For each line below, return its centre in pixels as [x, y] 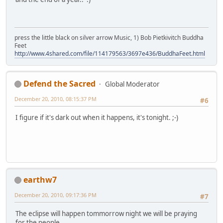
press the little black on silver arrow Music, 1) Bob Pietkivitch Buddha [109, 37]
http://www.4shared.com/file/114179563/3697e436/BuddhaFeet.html [110, 53]
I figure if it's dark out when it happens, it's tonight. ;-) [97, 118]
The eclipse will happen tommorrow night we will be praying [106, 214]
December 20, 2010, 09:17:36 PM [56, 195]
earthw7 [40, 179]
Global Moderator [132, 84]
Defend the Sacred [59, 83]
